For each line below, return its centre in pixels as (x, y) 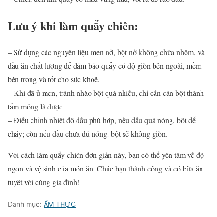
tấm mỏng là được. (36, 106)
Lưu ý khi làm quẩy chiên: (73, 25)
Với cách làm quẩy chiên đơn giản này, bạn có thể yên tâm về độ (106, 155)
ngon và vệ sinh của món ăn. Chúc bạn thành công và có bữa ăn (105, 168)
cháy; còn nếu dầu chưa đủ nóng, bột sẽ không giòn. (88, 133)
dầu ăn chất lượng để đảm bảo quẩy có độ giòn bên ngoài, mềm (105, 65)
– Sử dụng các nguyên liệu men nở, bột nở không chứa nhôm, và (106, 52)
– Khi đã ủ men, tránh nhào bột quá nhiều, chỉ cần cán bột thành (106, 93)
